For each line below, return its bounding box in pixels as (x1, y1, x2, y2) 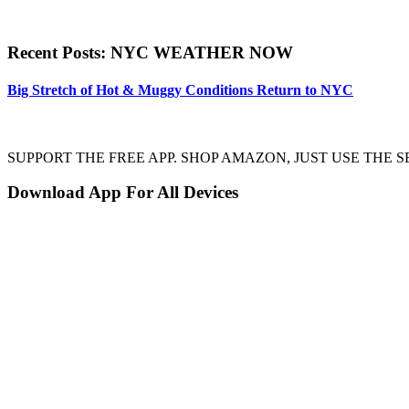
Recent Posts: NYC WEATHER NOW (7, 43, 293, 63)
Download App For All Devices (7, 183, 238, 203)
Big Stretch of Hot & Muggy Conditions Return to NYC (7, 82, 353, 99)
